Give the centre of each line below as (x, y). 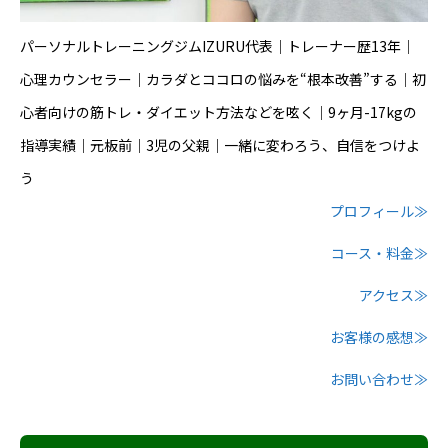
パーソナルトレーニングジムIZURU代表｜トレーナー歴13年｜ (217, 46)
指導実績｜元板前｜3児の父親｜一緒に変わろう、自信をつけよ (220, 145)
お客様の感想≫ (379, 337)
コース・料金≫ (379, 253)
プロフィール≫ (379, 211)
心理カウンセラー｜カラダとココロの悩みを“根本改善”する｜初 (223, 79)
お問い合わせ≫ (379, 379)
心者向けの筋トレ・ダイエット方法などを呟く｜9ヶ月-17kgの (218, 112)
